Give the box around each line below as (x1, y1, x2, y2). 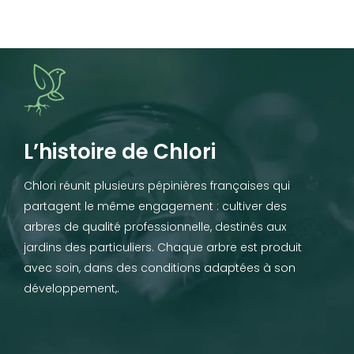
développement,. (24, 280, 119, 296)
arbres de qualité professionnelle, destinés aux (24, 218, 286, 235)
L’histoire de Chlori (24, 137, 216, 166)
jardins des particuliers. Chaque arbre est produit (24, 239, 302, 255)
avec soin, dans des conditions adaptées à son (24, 259, 296, 276)
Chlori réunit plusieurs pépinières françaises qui (24, 177, 290, 194)
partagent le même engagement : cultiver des (24, 198, 287, 214)
